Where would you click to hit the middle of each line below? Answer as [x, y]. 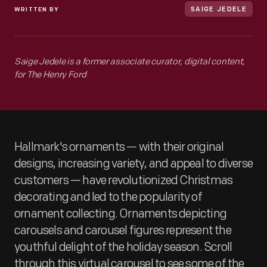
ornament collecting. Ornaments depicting [121, 214]
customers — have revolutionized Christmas [124, 181]
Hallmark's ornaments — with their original [119, 147]
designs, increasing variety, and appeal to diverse [134, 164]
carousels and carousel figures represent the [123, 231]
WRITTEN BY [37, 10]
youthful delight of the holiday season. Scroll [123, 247]
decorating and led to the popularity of [108, 197]
